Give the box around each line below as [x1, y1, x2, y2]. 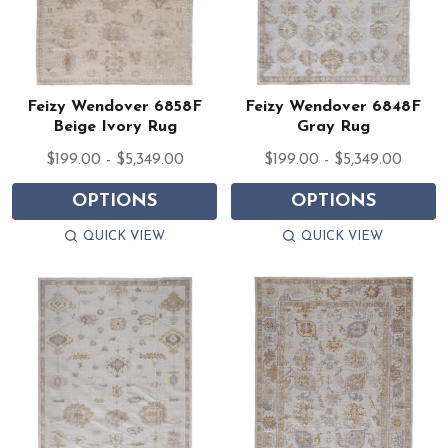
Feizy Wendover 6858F [27, 99, 203, 116]
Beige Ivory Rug [52, 119, 177, 136]
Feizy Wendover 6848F [245, 99, 422, 116]
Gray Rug [296, 119, 370, 136]
